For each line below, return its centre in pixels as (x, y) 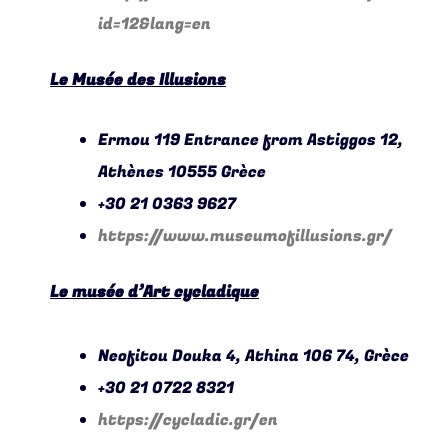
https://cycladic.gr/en (188, 420)
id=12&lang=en (154, 24)
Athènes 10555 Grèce (182, 172)
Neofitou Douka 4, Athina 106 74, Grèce (253, 356)
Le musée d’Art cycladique (154, 292)
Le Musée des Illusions (138, 80)
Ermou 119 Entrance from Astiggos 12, (250, 140)
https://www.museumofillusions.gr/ (245, 236)
